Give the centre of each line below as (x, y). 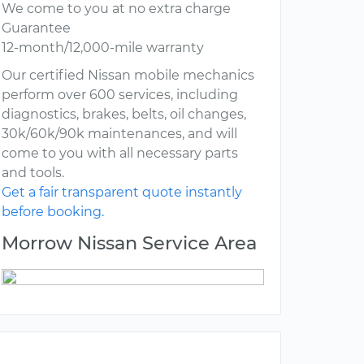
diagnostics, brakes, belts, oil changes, (124, 115)
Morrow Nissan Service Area (129, 243)
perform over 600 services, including (120, 95)
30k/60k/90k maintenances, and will (119, 134)
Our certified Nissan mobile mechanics (128, 76)
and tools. (33, 173)
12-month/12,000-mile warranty (103, 48)
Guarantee (36, 28)
